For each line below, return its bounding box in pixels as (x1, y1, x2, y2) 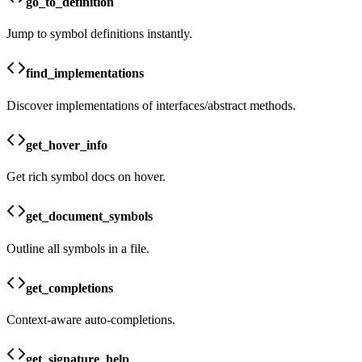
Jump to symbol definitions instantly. (6, 27, 192, 40)
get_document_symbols (26, 209, 153, 224)
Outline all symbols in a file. (6, 241, 149, 255)
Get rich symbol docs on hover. (6, 170, 166, 184)
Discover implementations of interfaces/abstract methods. (6, 98, 296, 112)
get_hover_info (26, 137, 107, 152)
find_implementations (26, 66, 144, 81)
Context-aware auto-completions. (6, 313, 175, 327)
